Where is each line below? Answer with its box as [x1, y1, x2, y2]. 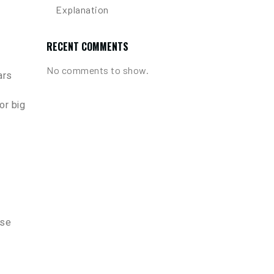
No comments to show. [46, 64, 149, 76]
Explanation [56, 3, 109, 15]
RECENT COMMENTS [46, 39, 128, 54]
